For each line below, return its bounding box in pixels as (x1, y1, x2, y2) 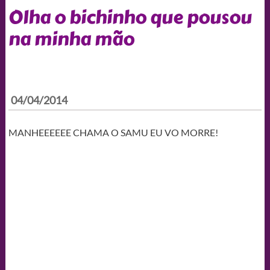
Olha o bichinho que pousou (8, 3, 252, 31)
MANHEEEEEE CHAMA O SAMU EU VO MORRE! (8, 126, 218, 138)
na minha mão (8, 25, 134, 53)
